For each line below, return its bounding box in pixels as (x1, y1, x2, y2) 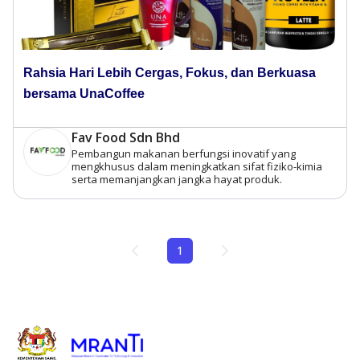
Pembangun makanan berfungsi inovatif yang (72, 145, 296, 161)
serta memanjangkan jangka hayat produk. (72, 171, 282, 186)
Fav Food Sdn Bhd (72, 128, 180, 146)
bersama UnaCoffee (23, 86, 145, 100)
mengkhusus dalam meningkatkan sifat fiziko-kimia (72, 158, 322, 174)
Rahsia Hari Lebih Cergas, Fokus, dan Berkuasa (23, 65, 316, 80)
